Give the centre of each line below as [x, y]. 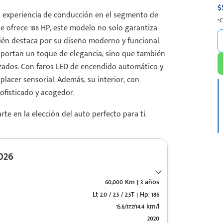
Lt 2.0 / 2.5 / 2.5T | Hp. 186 [126, 194]
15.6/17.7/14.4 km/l [138, 206]
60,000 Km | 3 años [132, 182]
